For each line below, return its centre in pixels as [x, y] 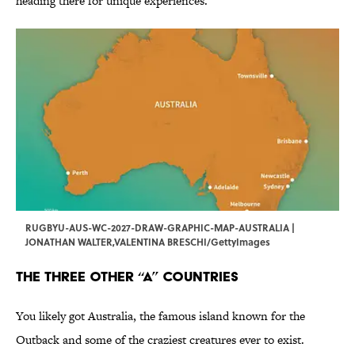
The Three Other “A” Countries [127, 277]
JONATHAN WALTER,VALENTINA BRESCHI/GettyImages [148, 242]
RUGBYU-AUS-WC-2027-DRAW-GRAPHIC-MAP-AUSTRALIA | [160, 228]
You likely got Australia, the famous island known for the [160, 316]
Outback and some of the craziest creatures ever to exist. [160, 340]
